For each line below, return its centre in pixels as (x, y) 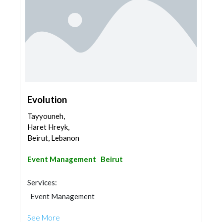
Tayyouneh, (46, 116)
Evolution (47, 99)
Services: (42, 182)
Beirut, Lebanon (53, 138)
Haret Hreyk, (48, 127)
